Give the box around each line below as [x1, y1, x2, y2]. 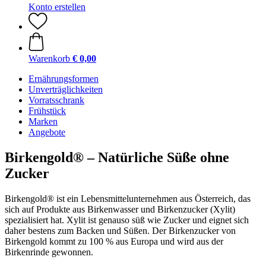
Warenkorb [28, 53, 70, 64]
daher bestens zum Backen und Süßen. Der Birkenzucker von [5, 225, 236, 236]
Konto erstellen [28, 2, 85, 12]
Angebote [28, 127, 65, 137]
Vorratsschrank [28, 95, 84, 105]
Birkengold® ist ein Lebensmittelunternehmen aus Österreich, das [5, 193, 251, 204]
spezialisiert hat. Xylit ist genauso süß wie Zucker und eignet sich [5, 214, 249, 225]
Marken [28, 116, 58, 126]
